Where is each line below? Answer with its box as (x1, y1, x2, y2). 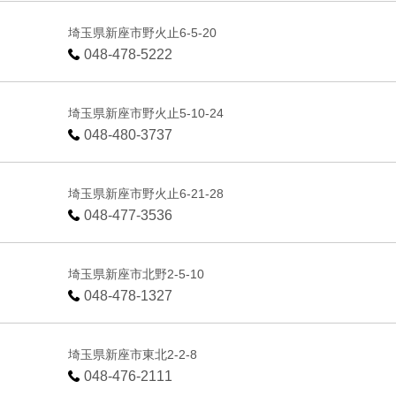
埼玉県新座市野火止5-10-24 (68, 105, 225, 120)
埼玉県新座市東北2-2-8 (68, 346, 198, 362)
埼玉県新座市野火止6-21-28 (68, 186, 225, 201)
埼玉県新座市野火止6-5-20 (68, 25, 217, 40)
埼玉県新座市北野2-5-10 (68, 266, 205, 281)
